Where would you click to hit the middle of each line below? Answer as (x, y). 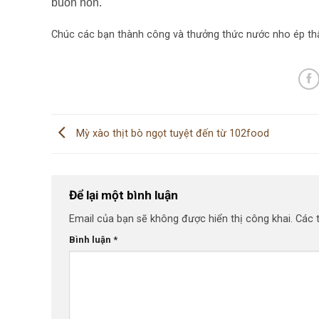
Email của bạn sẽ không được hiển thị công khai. (181, 219)
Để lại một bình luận (125, 195)
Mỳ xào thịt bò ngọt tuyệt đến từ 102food (171, 133)
